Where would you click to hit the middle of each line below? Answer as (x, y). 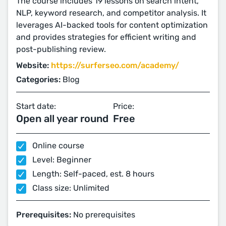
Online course (57, 146)
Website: (33, 65)
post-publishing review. (61, 49)
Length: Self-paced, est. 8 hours (92, 174)
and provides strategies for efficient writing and (106, 37)
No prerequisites (103, 215)
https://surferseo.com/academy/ (115, 65)
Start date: (36, 106)
